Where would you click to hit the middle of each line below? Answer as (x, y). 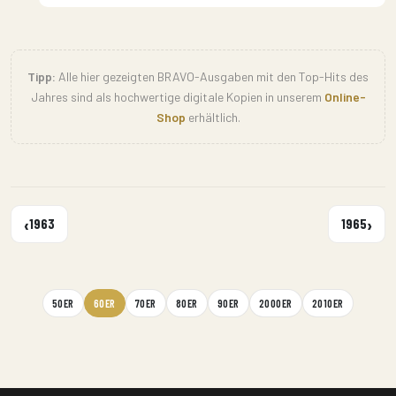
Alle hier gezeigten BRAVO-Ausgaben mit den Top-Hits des (212, 76)
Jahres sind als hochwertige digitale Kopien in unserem (177, 97)
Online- (345, 97)
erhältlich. (213, 117)
